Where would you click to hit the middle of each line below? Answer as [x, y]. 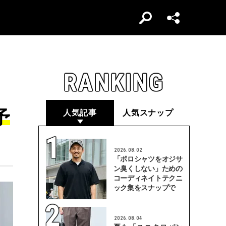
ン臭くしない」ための [148, 168]
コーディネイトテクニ [148, 178]
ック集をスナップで [145, 188]
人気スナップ [148, 113]
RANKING [114, 82]
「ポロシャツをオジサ [148, 159]
